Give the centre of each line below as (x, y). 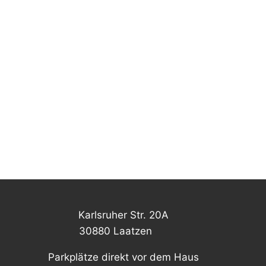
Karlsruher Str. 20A (122, 215)
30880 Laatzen (116, 231)
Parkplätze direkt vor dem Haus (122, 257)
